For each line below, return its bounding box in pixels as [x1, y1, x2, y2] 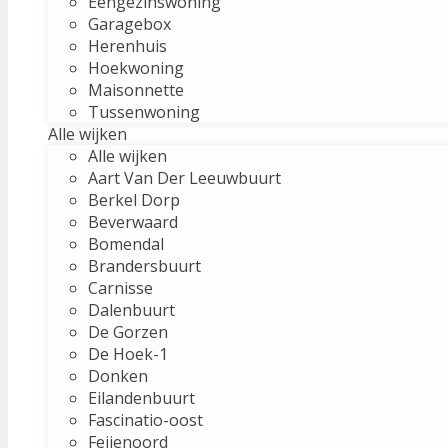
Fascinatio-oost [88, 408, 203, 431]
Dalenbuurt [88, 298, 175, 321]
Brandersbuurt [88, 254, 201, 277]
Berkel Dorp [88, 188, 180, 211]
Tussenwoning [88, 100, 200, 123]
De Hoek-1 [88, 342, 168, 365]
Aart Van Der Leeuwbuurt [88, 166, 281, 189]
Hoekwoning [88, 56, 184, 79]
